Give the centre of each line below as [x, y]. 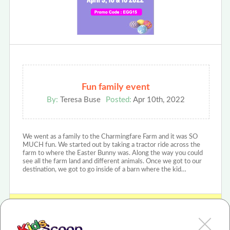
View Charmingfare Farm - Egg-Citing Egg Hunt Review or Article [116, 210]
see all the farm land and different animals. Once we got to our [112, 161]
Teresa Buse [80, 100]
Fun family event [116, 87]
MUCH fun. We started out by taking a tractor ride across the [111, 145]
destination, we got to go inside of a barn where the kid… [104, 169]
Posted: [119, 100]
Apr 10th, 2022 [158, 100]
